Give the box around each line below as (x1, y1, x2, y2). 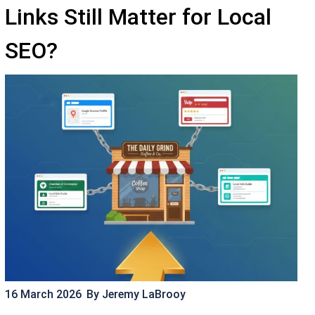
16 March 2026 (5, 287, 82, 301)
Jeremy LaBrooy (99, 287, 186, 301)
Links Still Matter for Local (5, 4, 271, 30)
